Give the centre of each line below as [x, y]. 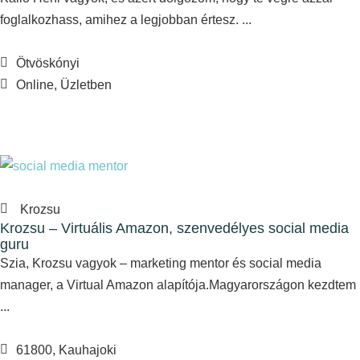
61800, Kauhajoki [66, 350]
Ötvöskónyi [48, 63]
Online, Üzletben [64, 84]
